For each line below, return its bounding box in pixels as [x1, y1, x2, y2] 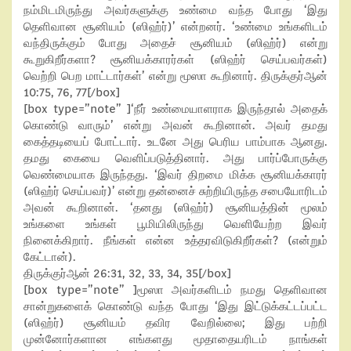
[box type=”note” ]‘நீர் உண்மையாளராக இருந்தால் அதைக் [24, 102, 327, 116]
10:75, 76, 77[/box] [24, 85, 120, 100]
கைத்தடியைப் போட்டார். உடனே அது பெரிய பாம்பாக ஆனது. [24, 135, 327, 149]
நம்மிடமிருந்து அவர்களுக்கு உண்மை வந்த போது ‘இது [24, 3, 327, 17]
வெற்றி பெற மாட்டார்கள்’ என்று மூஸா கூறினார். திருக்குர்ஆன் [24, 69, 327, 83]
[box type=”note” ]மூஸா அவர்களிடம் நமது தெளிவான [24, 283, 327, 297]
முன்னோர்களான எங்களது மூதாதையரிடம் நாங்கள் [24, 332, 327, 346]
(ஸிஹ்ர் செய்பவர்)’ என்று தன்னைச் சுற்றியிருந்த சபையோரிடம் [24, 184, 327, 198]
